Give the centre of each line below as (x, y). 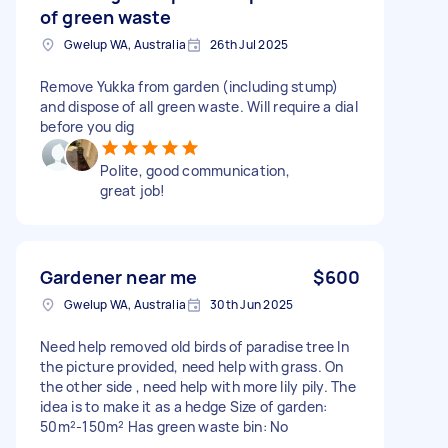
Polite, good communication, (195, 170)
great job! (133, 190)
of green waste (106, 16)
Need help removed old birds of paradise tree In (194, 346)
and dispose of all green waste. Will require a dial (199, 106)
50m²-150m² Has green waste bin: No (164, 426)
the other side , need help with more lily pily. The (198, 386)
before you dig (87, 126)
